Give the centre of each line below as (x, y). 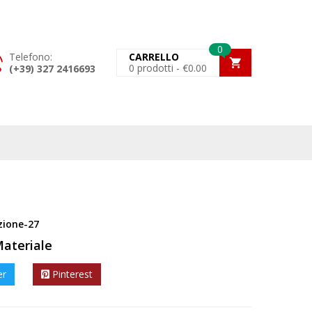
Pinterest (72, 274)
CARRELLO (154, 57)
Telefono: (31, 57)
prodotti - (157, 68)
